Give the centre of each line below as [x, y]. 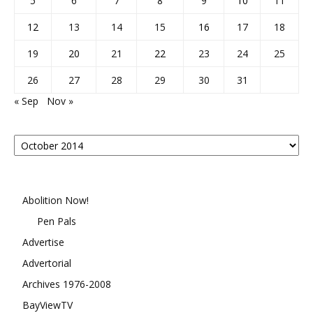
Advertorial [47, 263]
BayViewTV [48, 305]
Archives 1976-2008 [67, 284]
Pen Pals [57, 221]
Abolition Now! [56, 200]
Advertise [43, 242]
